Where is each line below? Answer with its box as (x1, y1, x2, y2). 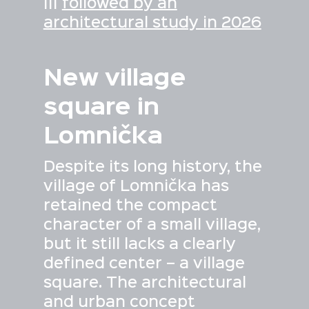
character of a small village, (43, 219, 261, 233)
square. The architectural (43, 277, 246, 291)
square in (43, 97, 159, 119)
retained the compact (43, 199, 217, 214)
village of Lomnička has (43, 180, 229, 195)
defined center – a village (43, 257, 245, 272)
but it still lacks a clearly (43, 238, 236, 252)
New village (43, 68, 186, 90)
